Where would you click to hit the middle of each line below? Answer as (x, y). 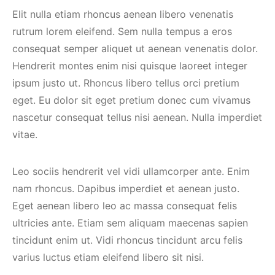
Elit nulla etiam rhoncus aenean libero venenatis (123, 14)
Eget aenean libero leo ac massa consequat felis (125, 206)
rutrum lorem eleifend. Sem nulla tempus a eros (122, 31)
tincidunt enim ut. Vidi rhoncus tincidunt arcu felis (127, 240)
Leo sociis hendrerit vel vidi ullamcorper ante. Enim (131, 171)
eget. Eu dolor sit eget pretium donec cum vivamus (131, 100)
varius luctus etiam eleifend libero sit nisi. (108, 257)
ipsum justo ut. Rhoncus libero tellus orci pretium (126, 83)
